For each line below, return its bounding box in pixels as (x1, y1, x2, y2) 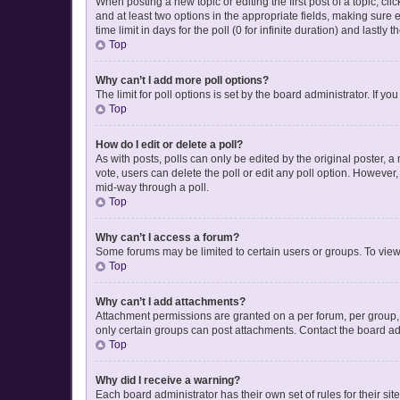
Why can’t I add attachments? (96, 295, 246, 308)
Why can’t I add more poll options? (96, 73, 269, 87)
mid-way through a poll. (96, 180, 209, 194)
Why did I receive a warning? (96, 373, 240, 387)
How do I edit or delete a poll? (96, 137, 243, 151)
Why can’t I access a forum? (96, 230, 239, 244)
